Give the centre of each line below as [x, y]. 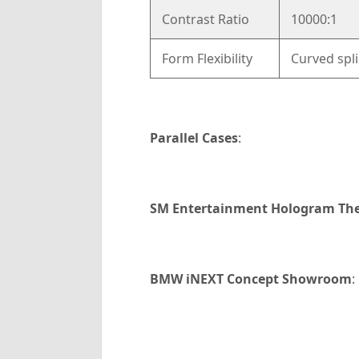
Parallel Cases [194, 138]
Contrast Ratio [204, 19]
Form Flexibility [205, 58]
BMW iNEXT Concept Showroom [250, 279]
